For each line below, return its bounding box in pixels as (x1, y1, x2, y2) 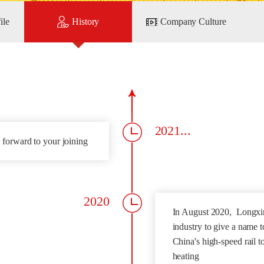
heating (172, 251, 199, 261)
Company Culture (160, 16, 226, 27)
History (72, 16, 100, 27)
